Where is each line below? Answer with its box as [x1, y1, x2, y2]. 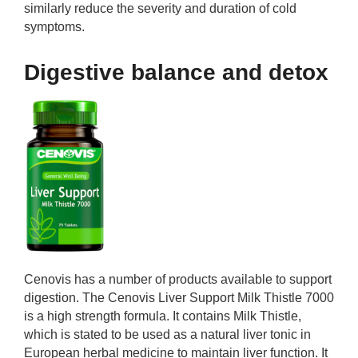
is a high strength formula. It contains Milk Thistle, [24, 309, 301, 323]
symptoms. [24, 20, 85, 34]
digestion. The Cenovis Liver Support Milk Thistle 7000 [24, 291, 334, 304]
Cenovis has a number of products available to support [24, 272, 332, 286]
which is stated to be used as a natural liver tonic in [24, 328, 311, 341]
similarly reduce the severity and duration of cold [24, 2, 296, 15]
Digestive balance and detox [24, 60, 328, 85]
